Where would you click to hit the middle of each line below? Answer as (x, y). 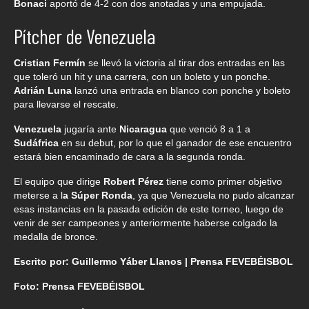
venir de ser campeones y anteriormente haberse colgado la (146, 222)
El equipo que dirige (59, 181)
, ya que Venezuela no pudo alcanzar (213, 195)
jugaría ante (92, 129)
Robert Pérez (135, 181)
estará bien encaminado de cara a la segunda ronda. (130, 156)
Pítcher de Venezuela (85, 36)
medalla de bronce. (56, 236)
